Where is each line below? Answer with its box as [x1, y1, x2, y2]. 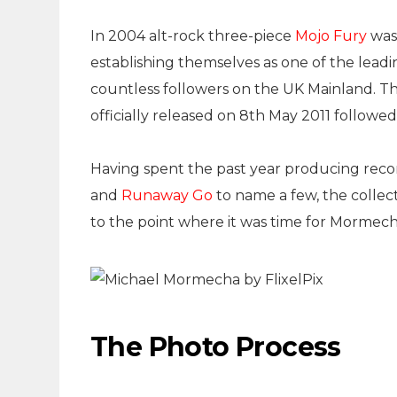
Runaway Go [121, 187, 213, 204]
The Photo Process [90, 331, 341, 363]
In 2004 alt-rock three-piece [90, 27, 295, 44]
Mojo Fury [295, 27, 367, 44]
